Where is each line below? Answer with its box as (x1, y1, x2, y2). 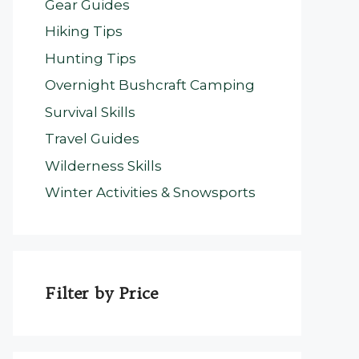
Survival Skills (45, 103, 135, 120)
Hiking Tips (45, 23, 123, 39)
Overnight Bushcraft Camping (45, 77, 255, 93)
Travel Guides (45, 131, 139, 147)
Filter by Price (45, 283, 158, 303)
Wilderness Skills (45, 157, 162, 174)
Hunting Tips (45, 50, 136, 67)
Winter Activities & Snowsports (45, 184, 256, 200)
